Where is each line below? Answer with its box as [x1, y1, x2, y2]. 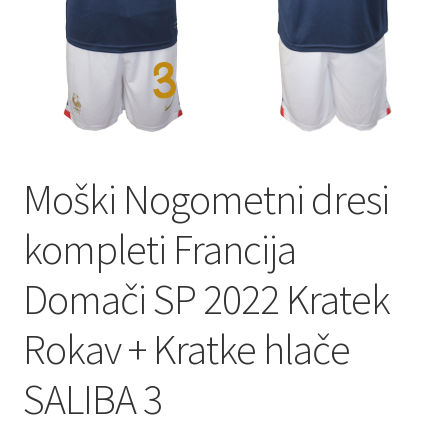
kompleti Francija [22, 222, 296, 275]
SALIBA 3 [22, 372, 162, 425]
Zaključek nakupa [22, 40, 141, 61]
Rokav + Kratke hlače [22, 322, 350, 375]
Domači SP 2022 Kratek [22, 272, 390, 325]
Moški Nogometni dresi [22, 172, 389, 225]
